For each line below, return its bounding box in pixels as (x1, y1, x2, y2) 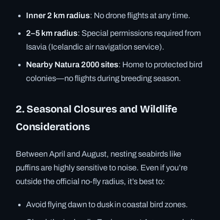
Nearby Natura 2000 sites (26, 60, 119, 69)
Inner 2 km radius (26, 11, 90, 20)
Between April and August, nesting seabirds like (16, 149, 181, 158)
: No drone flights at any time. (90, 11, 191, 20)
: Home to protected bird (118, 60, 203, 69)
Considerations (16, 120, 90, 133)
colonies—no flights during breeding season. (26, 74, 182, 83)
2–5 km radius (26, 29, 78, 38)
